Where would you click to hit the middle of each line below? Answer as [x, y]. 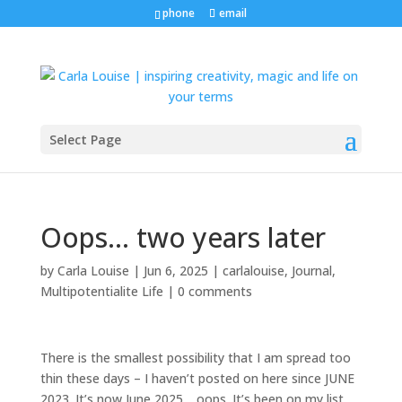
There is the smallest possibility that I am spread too [195, 358]
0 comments [214, 291]
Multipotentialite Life [101, 291]
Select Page [85, 140]
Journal [311, 271]
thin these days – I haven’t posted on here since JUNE [197, 378]
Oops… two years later [183, 237]
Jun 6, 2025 [175, 271]
